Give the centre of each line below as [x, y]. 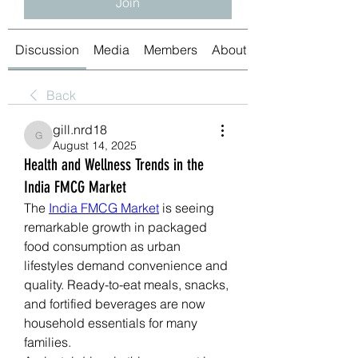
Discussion [47, 49]
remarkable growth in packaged [115, 227]
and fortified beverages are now [115, 303]
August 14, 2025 [95, 145]
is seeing [187, 207]
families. [48, 342]
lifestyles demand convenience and [126, 265]
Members [171, 49]
